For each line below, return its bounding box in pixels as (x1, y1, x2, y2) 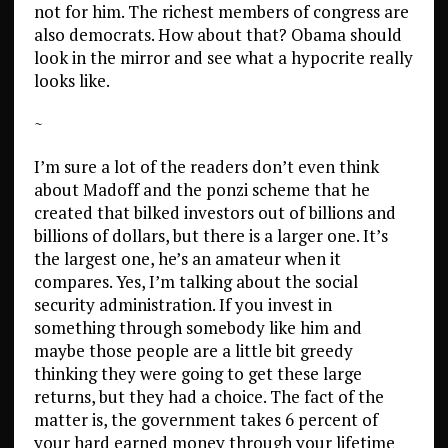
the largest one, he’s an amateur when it (33, 247, 341, 270)
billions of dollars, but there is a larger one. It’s (33, 224, 388, 247)
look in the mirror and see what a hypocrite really (33, 46, 413, 69)
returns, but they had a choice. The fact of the (33, 385, 384, 408)
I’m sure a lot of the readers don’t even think (33, 155, 379, 178)
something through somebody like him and (33, 316, 362, 339)
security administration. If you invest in (33, 293, 332, 316)
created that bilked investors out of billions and (33, 201, 396, 224)
